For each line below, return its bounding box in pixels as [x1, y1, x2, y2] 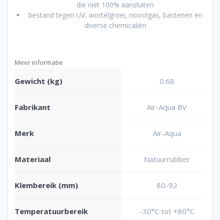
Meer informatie [15, 57, 63, 67]
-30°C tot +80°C [139, 206, 194, 216]
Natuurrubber [143, 154, 190, 164]
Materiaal [15, 154, 51, 164]
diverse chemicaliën [84, 20, 146, 30]
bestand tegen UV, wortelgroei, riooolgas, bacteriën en [28, 10, 202, 20]
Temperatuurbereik [15, 206, 88, 216]
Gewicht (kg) [15, 76, 62, 86]
